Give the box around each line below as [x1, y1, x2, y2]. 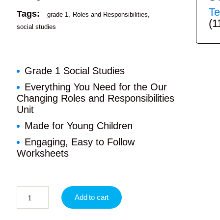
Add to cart [74, 192, 109, 201]
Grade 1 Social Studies [24, 65, 125, 76]
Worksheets [16, 147, 69, 159]
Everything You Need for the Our [24, 81, 167, 92]
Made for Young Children [24, 120, 133, 131]
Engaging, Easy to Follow [24, 136, 135, 147]
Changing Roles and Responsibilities [16, 92, 174, 104]
